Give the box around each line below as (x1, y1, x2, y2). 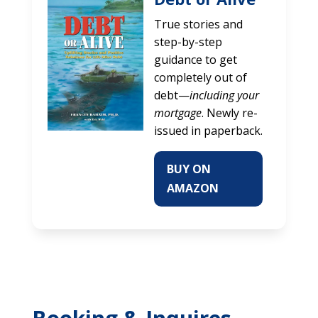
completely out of (153, 69, 247, 85)
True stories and (153, 16, 243, 32)
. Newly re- (201, 104, 258, 121)
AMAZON (166, 180, 219, 196)
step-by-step (153, 33, 222, 50)
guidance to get (153, 51, 237, 67)
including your (189, 87, 259, 103)
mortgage (153, 104, 202, 121)
